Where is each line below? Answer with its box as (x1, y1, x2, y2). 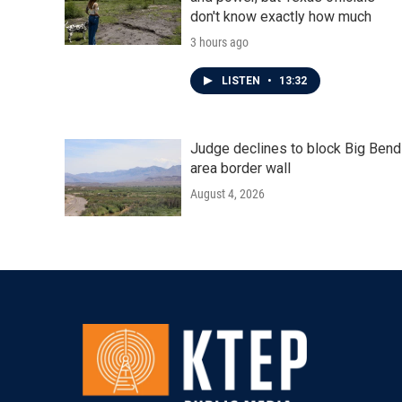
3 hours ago (190, 35, 249, 49)
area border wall (190, 160, 291, 177)
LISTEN (222, 74, 263, 87)
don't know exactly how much (190, 8, 371, 25)
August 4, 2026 (190, 187, 265, 201)
